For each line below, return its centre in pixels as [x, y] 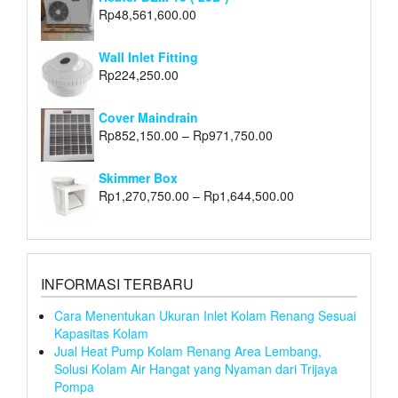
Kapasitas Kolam [101, 334]
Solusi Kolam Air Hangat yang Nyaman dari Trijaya [196, 369]
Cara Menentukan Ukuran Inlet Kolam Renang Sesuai [205, 316]
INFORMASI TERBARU [117, 284]
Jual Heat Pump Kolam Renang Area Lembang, [188, 351]
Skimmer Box [138, 178]
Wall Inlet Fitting [148, 57]
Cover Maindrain [148, 118]
